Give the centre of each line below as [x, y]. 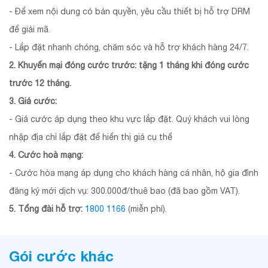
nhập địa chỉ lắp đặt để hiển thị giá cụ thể [91, 137]
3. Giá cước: [33, 101]
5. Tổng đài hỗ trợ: [46, 208]
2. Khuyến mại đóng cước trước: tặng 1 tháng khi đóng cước [129, 65]
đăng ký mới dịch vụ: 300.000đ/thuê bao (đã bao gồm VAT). [124, 191]
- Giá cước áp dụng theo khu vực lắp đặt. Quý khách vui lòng [129, 119]
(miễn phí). [146, 208]
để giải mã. [31, 29]
